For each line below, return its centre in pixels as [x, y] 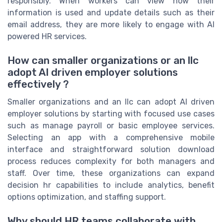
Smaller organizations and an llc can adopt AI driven [111, 102]
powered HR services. [47, 36]
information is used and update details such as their [111, 12]
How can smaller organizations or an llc [103, 61]
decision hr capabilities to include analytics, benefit [111, 185]
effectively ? [38, 84]
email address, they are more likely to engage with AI [111, 24]
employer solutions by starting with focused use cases [111, 114]
